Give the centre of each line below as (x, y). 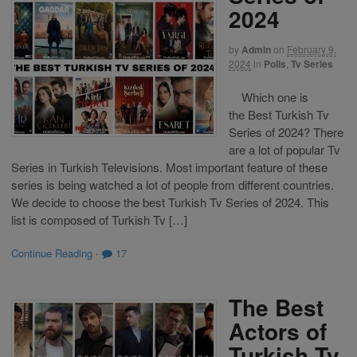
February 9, (312, 49)
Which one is (269, 96)
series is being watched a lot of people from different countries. (173, 184)
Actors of (278, 331)
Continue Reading (52, 253)
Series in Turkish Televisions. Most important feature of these (169, 167)
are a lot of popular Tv (284, 149)
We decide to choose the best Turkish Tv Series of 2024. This (170, 202)
